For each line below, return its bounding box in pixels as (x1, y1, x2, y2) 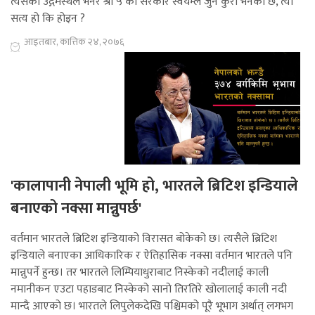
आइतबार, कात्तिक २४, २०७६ (24, 34, 124, 51)
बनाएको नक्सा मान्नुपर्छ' (11, 195, 141, 222)
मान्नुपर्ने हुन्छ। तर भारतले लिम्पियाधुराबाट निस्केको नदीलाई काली (11, 263, 269, 283)
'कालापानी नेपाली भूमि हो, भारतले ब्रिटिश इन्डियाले (11, 173, 298, 200)
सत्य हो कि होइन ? (11, 9, 85, 29)
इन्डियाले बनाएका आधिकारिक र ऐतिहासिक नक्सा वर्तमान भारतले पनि (11, 246, 292, 266)
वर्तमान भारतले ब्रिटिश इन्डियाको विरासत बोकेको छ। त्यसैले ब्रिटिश (11, 229, 277, 249)
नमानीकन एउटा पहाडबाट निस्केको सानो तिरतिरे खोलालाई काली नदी (11, 280, 287, 300)
